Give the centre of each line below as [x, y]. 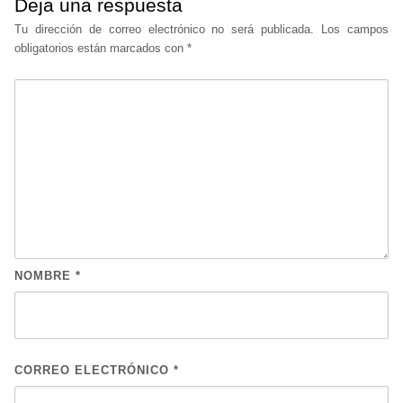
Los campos [355, 29]
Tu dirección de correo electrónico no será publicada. [165, 29]
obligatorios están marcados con [101, 48]
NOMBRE [45, 275]
